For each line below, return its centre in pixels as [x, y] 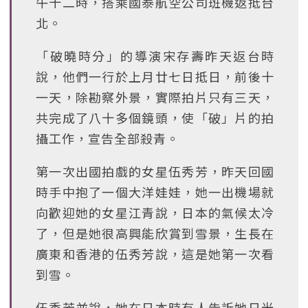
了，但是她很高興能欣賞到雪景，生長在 [155, 233]
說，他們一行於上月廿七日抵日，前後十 [155, 76]
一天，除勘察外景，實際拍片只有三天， [155, 97]
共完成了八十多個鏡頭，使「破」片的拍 [155, 118]
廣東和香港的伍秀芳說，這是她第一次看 [155, 254]
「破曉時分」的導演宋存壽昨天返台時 [155, 56]
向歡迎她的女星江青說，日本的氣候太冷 [155, 212]
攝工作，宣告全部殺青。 [108, 138]
